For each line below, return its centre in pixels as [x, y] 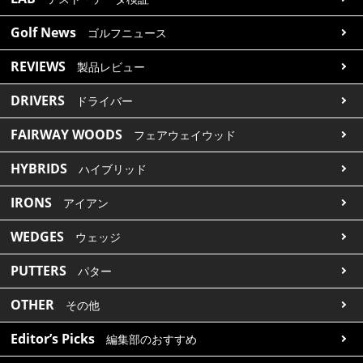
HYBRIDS [39, 168]
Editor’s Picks [53, 338]
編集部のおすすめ [152, 339]
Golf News [44, 32]
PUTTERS [39, 270]
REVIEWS [38, 66]
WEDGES [38, 236]
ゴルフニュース [128, 33]
